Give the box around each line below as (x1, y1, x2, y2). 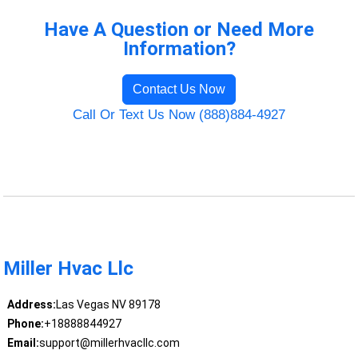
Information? (122, 37, 236, 60)
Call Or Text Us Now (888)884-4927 (73, 106, 285, 122)
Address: (6, 298, 56, 312)
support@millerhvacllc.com (38, 336, 180, 350)
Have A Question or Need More (44, 18, 314, 41)
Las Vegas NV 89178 (55, 298, 161, 312)
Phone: (6, 317, 44, 331)
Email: (6, 336, 39, 350)
